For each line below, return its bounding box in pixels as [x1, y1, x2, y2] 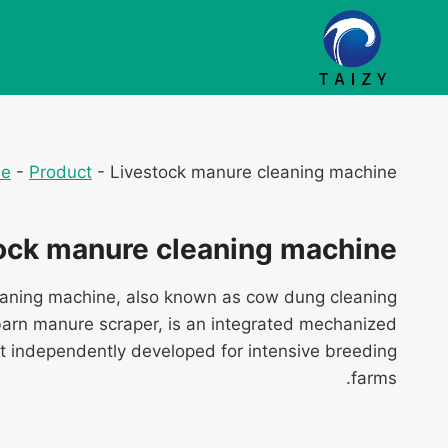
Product [29, 162, 92, 182]
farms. [351, 368, 397, 388]
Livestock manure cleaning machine [110, 162, 397, 182]
